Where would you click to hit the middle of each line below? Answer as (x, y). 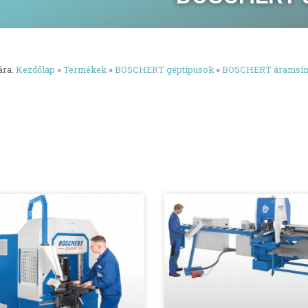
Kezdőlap (35, 69)
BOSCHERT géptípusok (164, 69)
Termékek (85, 69)
